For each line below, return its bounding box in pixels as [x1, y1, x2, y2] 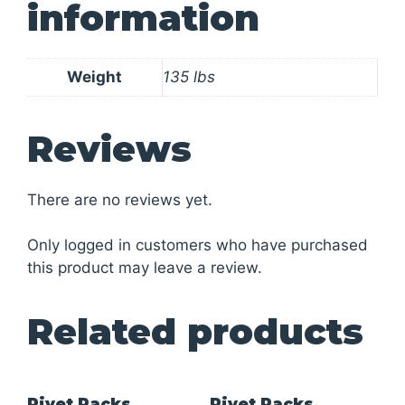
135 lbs [163, 67, 215, 86]
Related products [27, 309, 363, 353]
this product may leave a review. [27, 259, 262, 277]
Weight [67, 67, 122, 86]
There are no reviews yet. [27, 190, 212, 209]
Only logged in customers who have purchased [27, 236, 368, 254]
